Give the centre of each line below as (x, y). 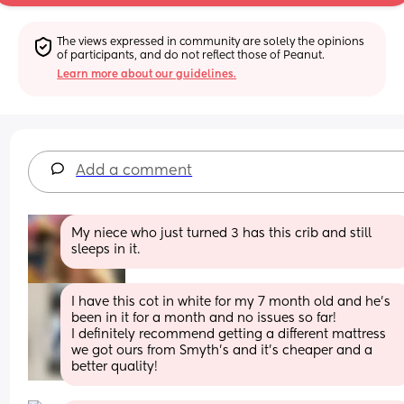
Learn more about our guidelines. (147, 74)
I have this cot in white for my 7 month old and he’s (231, 302)
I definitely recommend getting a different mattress (229, 334)
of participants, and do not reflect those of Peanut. (191, 55)
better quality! (115, 367)
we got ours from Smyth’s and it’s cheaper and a (222, 350)
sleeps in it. (106, 249)
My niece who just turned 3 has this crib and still (222, 233)
